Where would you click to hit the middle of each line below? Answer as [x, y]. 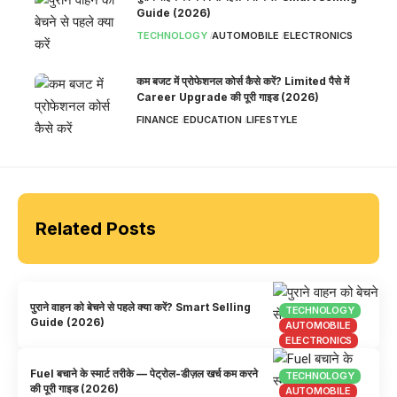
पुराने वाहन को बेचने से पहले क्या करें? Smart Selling [141, 307]
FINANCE [158, 119]
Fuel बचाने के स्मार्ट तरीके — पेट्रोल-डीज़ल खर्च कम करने [144, 373]
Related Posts [96, 228]
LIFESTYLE [272, 119]
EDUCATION [212, 119]
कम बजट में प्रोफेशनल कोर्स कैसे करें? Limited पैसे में [243, 81]
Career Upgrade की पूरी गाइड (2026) [228, 97]
